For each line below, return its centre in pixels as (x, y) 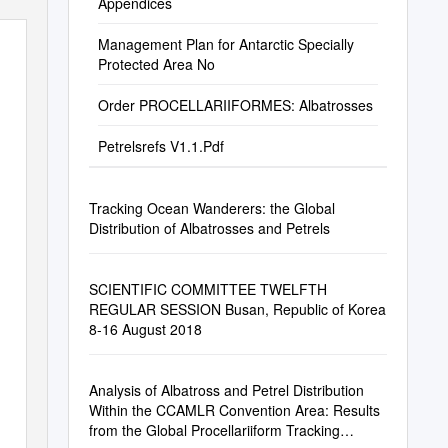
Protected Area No (156, 64)
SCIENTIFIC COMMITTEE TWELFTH (207, 289)
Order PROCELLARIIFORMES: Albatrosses (235, 105)
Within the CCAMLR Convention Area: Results (234, 410)
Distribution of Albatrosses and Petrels (209, 228)
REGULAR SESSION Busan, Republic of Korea (237, 309)
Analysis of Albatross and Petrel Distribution (226, 390)
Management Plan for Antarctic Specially (225, 44)
